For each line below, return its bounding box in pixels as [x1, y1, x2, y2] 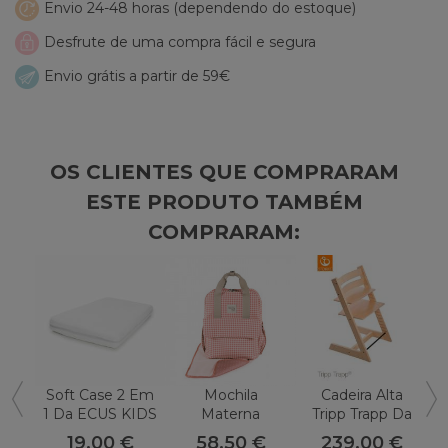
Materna [201, 404, 261, 423]
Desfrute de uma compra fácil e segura [44, 32, 316, 51]
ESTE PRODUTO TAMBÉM [85, 189, 363, 214]
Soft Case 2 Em [46, 385, 155, 404]
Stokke [337, 423, 387, 442]
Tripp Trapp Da [311, 404, 412, 423]
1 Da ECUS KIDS [43, 404, 158, 423]
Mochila [203, 385, 258, 404]
